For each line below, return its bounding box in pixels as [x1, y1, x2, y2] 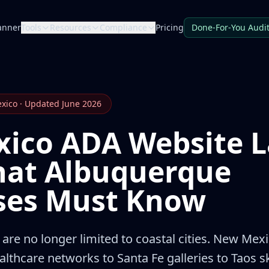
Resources [50, 22, 91, 33]
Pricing [156, 22, 184, 33]
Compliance [100, 22, 147, 33]
